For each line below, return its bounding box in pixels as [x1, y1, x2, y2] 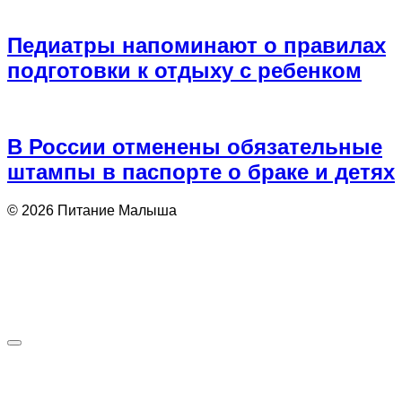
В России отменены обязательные [7, 135, 382, 160]
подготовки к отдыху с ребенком [7, 57, 362, 83]
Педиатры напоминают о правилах [7, 32, 386, 57]
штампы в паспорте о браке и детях [7, 160, 395, 185]
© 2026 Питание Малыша [7, 203, 177, 219]
